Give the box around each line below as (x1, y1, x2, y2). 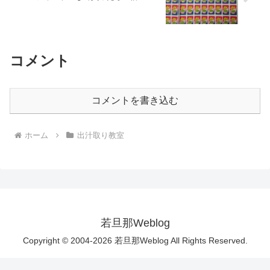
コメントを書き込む (92, 95, 178, 105)
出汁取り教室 (77, 130, 124, 140)
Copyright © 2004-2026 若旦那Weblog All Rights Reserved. (22, 235, 248, 245)
